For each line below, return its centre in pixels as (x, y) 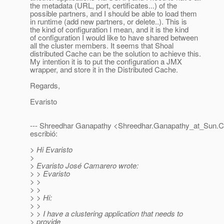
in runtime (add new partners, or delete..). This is (108, 21)
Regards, (45, 85)
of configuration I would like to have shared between (114, 37)
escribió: (44, 133)
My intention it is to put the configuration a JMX (106, 61)
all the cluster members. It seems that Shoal (102, 45)
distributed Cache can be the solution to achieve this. (115, 53)
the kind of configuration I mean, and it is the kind (109, 29)
